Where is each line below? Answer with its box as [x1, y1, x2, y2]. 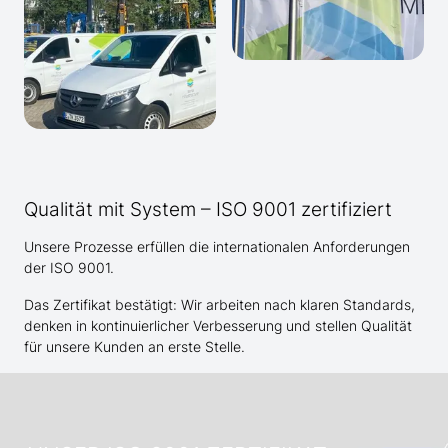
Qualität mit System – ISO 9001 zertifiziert [24, 198, 392, 221]
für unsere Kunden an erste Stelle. [24, 338, 245, 356]
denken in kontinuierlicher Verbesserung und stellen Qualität [24, 317, 412, 335]
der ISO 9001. [24, 259, 114, 277]
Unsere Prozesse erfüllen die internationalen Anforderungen [24, 238, 410, 256]
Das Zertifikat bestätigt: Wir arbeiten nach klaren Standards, [24, 296, 415, 314]
